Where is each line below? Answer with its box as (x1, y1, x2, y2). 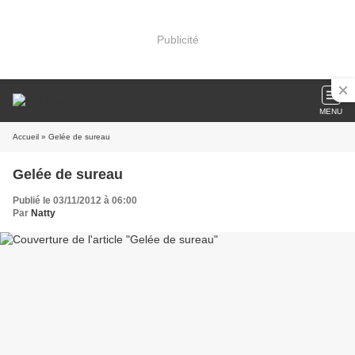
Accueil (13, 132, 39, 141)
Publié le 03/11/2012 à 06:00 (13, 195, 137, 206)
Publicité (156, 32, 199, 46)
